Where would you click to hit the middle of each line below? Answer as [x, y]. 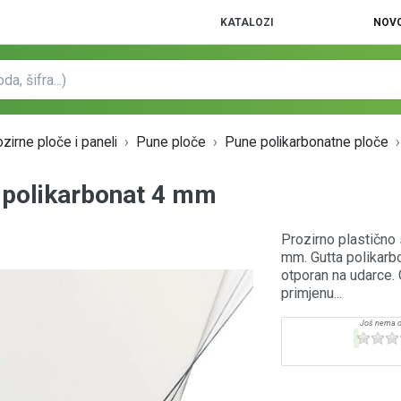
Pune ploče [171, 142]
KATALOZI [247, 22]
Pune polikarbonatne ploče [307, 142]
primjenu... [311, 293]
